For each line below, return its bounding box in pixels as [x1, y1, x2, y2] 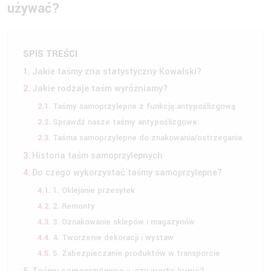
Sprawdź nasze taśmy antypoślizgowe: [52, 116, 200, 128]
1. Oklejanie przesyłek [52, 184, 135, 196]
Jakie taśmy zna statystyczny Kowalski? [32, 65, 204, 78]
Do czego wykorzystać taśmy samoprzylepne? [32, 166, 225, 179]
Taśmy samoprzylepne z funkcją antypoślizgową [52, 100, 235, 112]
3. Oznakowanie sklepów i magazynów [52, 215, 195, 227]
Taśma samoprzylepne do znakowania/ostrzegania [52, 131, 242, 143]
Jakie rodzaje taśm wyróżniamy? [32, 82, 168, 95]
